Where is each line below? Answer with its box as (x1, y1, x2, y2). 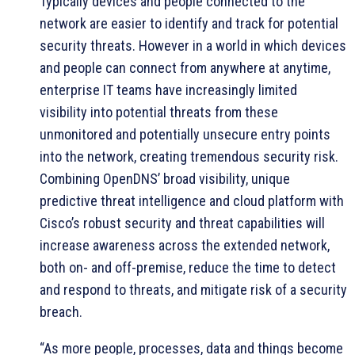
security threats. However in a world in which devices (40, 36, 346, 54)
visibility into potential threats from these (40, 103, 278, 120)
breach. (40, 303, 82, 320)
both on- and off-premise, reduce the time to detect (40, 258, 336, 276)
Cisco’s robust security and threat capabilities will (40, 214, 325, 231)
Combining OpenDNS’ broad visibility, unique (40, 170, 290, 187)
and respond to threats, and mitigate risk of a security (40, 281, 347, 298)
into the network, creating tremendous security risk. (40, 147, 338, 165)
